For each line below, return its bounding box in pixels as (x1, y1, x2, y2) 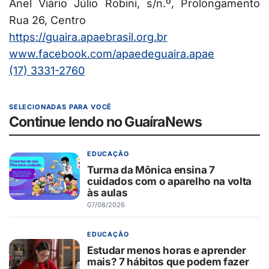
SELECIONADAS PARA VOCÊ (9, 103, 112, 112)
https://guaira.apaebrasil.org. (9, 31, 157, 44)
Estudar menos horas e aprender (87, 243, 246, 256)
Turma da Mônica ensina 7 (87, 163, 215, 176)
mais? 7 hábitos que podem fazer (87, 255, 249, 268)
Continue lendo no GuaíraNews (9, 113, 202, 131)
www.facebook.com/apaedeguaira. (9, 47, 189, 61)
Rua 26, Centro (9, 14, 86, 27)
